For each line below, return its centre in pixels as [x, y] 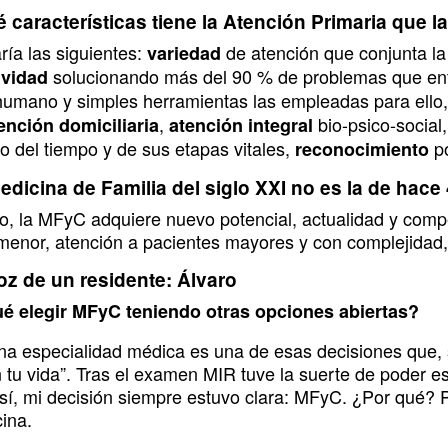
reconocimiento [364, 149]
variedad [186, 53]
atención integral [241, 125]
